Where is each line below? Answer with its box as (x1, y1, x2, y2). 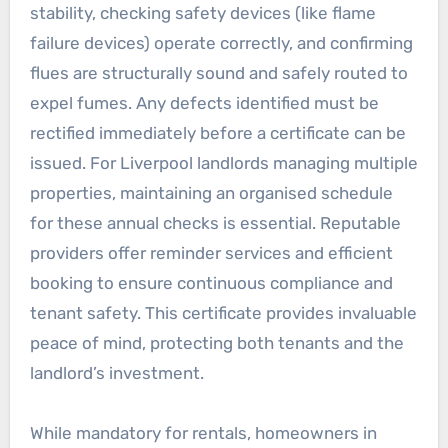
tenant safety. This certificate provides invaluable (29, 303, 417, 324)
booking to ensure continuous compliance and (29, 273, 393, 294)
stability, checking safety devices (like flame (29, 3, 376, 24)
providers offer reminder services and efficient (29, 243, 393, 264)
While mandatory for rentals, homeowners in (29, 423, 377, 444)
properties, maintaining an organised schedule (29, 183, 393, 204)
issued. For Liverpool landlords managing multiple (29, 153, 418, 174)
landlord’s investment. (29, 363, 204, 384)
